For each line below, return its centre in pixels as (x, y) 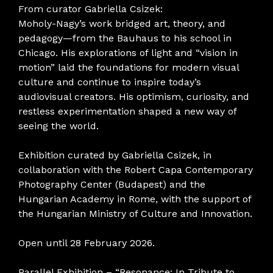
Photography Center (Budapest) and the (112, 185)
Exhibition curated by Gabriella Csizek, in (115, 155)
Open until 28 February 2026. (87, 243)
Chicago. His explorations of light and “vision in (128, 53)
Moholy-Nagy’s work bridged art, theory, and (122, 24)
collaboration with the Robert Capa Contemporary (136, 170)
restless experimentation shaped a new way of (127, 112)
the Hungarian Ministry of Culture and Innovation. (135, 214)
